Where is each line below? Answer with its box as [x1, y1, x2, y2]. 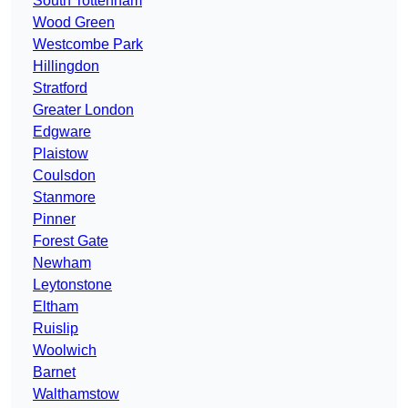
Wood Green [33, 15, 115, 31]
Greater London [33, 102, 134, 118]
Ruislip [33, 321, 78, 337]
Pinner [33, 211, 76, 228]
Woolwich [33, 342, 97, 359]
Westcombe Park [33, 36, 143, 53]
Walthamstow [33, 386, 119, 403]
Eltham [33, 299, 78, 315]
